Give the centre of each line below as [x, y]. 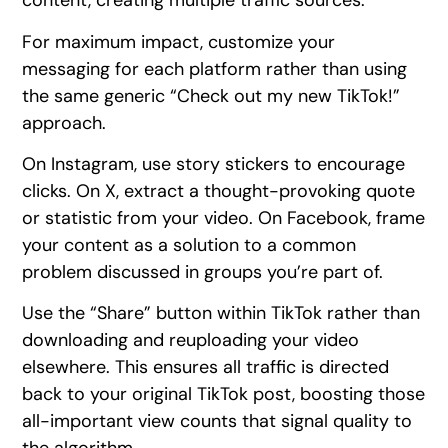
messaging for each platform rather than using [215, 68]
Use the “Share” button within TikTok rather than [221, 313]
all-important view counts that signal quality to [217, 421]
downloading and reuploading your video [191, 340]
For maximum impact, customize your [179, 41]
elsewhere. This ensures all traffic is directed [206, 367]
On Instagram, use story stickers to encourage [214, 163]
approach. [67, 122]
